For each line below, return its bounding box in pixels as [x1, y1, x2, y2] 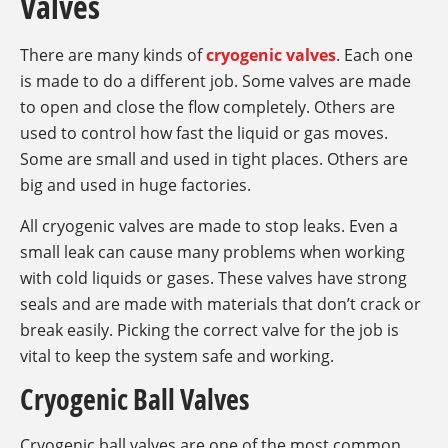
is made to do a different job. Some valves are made [20, 70, 411, 93]
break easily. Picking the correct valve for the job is [20, 318, 399, 341]
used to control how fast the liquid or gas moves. [20, 122, 388, 145]
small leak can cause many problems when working [20, 240, 405, 263]
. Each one [336, 44, 413, 67]
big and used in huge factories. [20, 174, 251, 197]
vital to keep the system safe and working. [20, 344, 334, 367]
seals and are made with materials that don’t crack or [20, 292, 421, 315]
